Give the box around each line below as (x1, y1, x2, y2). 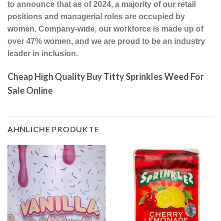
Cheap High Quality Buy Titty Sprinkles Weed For (7, 71, 204, 82)
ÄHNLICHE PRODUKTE (7, 124, 99, 134)
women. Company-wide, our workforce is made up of (7, 24, 203, 33)
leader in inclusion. (7, 49, 78, 58)
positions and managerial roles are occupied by (7, 12, 185, 21)
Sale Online (7, 85, 53, 96)
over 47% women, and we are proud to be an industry (7, 37, 205, 45)
